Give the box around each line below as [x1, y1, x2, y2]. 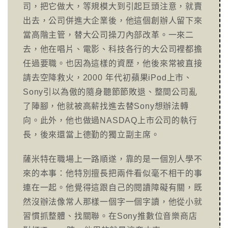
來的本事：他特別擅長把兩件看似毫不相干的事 [23, 169, 203, 178]
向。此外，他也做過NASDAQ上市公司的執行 [23, 116, 197, 125]
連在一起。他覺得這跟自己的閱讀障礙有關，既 [23, 183, 203, 192]
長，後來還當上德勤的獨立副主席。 [23, 130, 160, 139]
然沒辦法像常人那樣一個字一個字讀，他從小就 [23, 197, 203, 206]
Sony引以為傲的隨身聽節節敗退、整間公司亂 [23, 88, 197, 96]
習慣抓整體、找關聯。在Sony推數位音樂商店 [23, 212, 197, 220]
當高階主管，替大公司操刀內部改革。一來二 [23, 31, 194, 39]
